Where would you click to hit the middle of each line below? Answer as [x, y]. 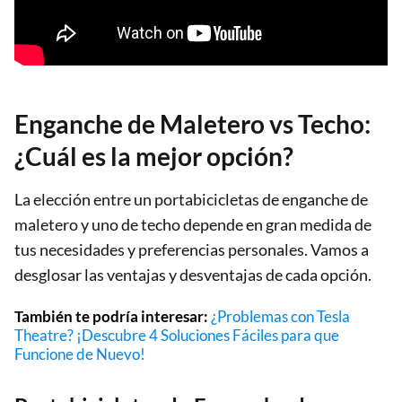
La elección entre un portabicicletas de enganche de [191, 199]
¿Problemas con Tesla [280, 316]
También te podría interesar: [113, 316]
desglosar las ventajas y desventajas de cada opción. [193, 274]
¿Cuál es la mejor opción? [154, 156]
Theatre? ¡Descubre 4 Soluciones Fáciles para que [177, 335]
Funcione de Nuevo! [80, 354]
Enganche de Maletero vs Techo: [192, 123]
